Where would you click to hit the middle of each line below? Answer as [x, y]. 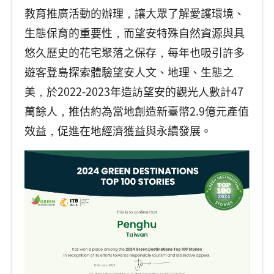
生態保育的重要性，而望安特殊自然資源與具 [135, 32]
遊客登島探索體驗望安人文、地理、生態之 [129, 72]
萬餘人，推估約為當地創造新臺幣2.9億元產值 [137, 111]
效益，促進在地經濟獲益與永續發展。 [118, 130]
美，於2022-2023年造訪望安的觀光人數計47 [134, 91]
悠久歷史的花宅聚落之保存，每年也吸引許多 [135, 52]
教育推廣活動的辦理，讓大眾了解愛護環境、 [135, 13]
